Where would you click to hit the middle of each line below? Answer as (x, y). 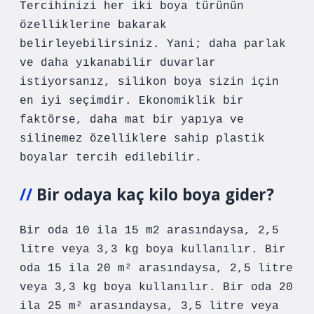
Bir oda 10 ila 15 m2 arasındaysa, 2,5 (149, 231)
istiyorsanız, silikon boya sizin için (149, 82)
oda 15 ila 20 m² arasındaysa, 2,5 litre (156, 268)
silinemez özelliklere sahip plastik (142, 139)
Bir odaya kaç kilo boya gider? (155, 194)
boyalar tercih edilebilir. (111, 158)
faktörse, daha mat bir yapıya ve (132, 120)
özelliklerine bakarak (93, 25)
